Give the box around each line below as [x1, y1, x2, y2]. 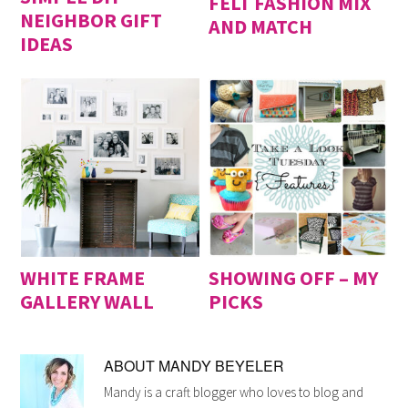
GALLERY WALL [20, 289, 155, 315]
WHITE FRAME [20, 265, 146, 291]
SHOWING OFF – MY [209, 265, 379, 291]
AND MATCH [209, 13, 313, 39]
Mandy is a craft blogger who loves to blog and [104, 383, 364, 402]
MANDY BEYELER [158, 355, 285, 377]
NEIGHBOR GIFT [20, 7, 163, 34]
